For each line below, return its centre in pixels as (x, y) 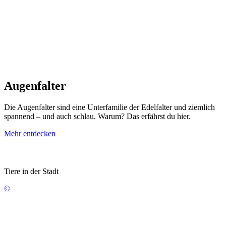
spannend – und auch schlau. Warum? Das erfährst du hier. (97, 116)
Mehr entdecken (30, 133)
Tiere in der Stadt (31, 171)
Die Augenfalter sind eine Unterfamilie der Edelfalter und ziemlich (109, 107)
